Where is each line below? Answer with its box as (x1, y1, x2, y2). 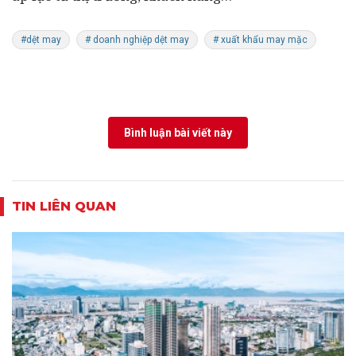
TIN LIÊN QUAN (12, 199, 116, 214)
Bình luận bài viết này (124, 126, 232, 139)
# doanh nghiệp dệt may (85, 34, 189, 45)
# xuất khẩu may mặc (213, 34, 308, 45)
